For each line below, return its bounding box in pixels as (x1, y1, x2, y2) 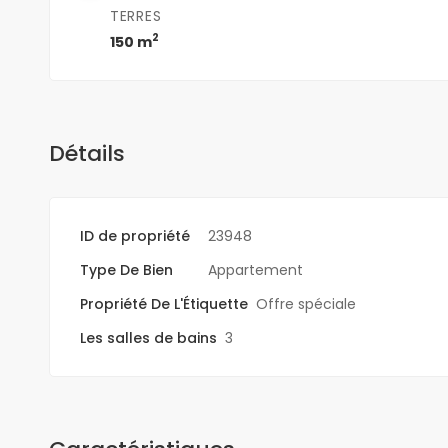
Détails (48, 137, 125, 169)
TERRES (109, 5, 163, 26)
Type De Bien (79, 259, 173, 280)
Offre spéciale (255, 293, 356, 314)
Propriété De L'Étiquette (79, 293, 248, 314)
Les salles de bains (79, 327, 217, 348)
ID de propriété (79, 225, 190, 246)
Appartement (207, 259, 303, 280)
